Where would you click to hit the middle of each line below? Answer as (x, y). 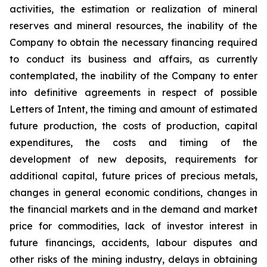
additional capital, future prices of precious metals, (133, 176)
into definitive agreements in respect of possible (133, 92)
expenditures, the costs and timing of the (133, 142)
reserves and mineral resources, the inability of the (133, 26)
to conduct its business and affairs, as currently (133, 59)
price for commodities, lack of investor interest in (133, 226)
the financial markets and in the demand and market (133, 209)
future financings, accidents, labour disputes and (133, 243)
